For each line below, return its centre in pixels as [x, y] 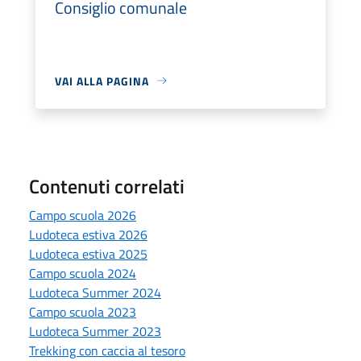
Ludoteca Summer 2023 [95, 331]
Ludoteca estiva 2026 [88, 234]
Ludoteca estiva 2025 [88, 253]
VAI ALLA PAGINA [102, 81]
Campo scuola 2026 [83, 215]
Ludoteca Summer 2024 [95, 292]
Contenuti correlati [107, 186]
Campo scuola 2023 [83, 311]
